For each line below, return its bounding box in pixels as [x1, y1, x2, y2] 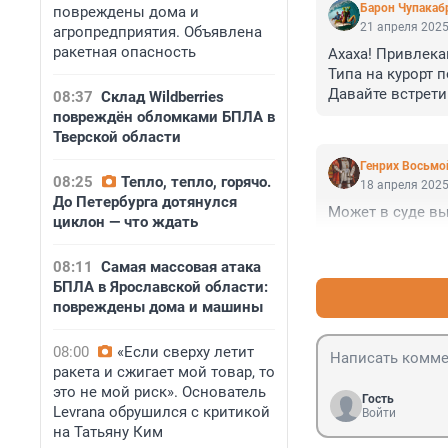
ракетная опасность [53, 43, 196, 61]
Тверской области [53, 128, 181, 146]
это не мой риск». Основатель [53, 383, 266, 401]
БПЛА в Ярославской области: [53, 278, 268, 296]
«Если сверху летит [117, 343, 254, 361]
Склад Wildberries [101, 88, 224, 106]
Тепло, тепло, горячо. [121, 173, 271, 191]
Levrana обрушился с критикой [53, 403, 270, 421]
